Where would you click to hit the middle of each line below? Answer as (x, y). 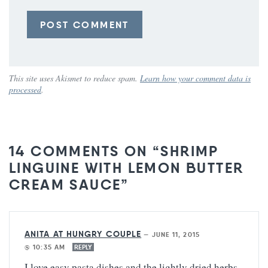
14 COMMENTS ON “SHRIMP (114, 152)
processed (25, 90)
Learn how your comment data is (195, 78)
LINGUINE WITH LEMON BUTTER (127, 168)
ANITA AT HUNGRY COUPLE (83, 234)
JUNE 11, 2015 (176, 235)
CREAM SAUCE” (69, 185)
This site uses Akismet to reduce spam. (74, 78)
